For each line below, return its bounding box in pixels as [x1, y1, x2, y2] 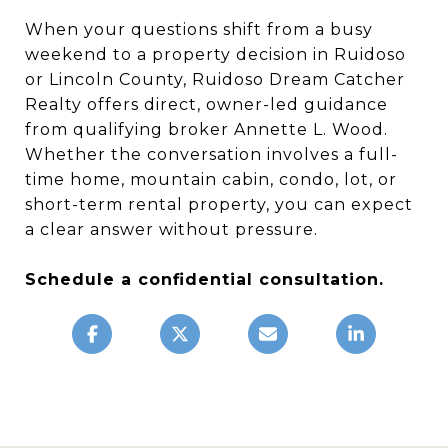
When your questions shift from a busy [25, 19, 373, 39]
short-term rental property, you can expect [25, 194, 413, 214]
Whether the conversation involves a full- [25, 144, 398, 164]
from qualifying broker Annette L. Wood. [25, 119, 388, 139]
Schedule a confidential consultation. [25, 269, 384, 289]
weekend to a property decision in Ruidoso [25, 44, 406, 64]
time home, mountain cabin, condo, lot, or [25, 169, 397, 189]
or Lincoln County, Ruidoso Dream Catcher [25, 69, 405, 89]
